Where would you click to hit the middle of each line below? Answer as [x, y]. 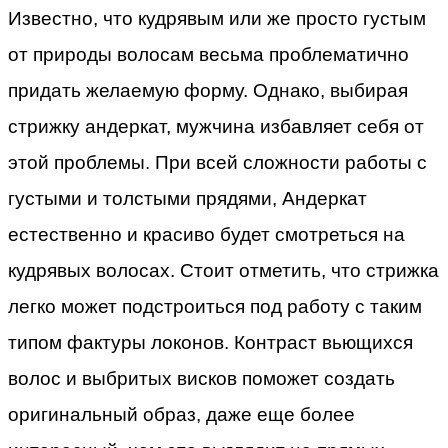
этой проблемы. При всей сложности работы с [217, 163]
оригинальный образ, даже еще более [181, 415]
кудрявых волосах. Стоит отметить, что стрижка [223, 271]
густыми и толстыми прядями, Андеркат [187, 199]
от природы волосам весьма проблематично [208, 55]
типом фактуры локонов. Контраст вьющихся [210, 343]
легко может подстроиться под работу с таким [215, 307]
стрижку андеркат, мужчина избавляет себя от [216, 127]
